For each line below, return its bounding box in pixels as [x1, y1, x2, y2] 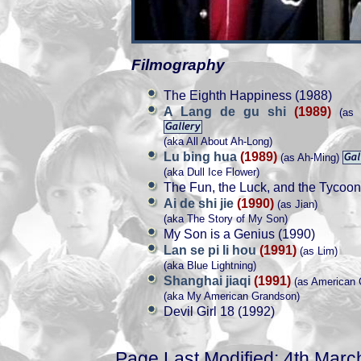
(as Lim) [297, 245, 338, 257]
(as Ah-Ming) [277, 151, 339, 164]
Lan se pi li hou [164, 243, 259, 257]
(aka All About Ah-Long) [164, 135, 272, 147]
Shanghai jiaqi [164, 274, 254, 288]
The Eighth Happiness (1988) [164, 89, 332, 102]
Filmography [131, 56, 225, 73]
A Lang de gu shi [164, 105, 294, 118]
